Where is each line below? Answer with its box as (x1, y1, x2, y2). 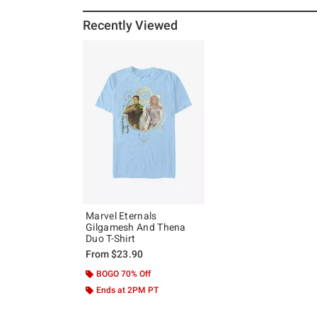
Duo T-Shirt (86, 233, 136, 245)
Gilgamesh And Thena (86, 221, 186, 234)
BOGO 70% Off (96, 269, 151, 279)
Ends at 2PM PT (96, 285, 158, 296)
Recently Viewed (83, 18, 178, 33)
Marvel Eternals (86, 210, 157, 222)
